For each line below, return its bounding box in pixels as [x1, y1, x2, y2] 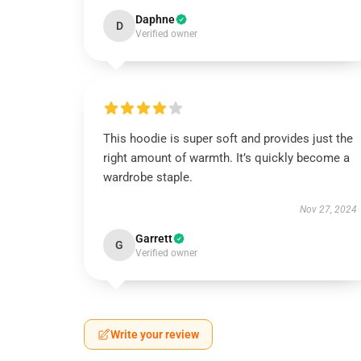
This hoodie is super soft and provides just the [103, 131, 353, 146]
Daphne [135, 13, 175, 26]
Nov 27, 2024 [299, 204, 357, 215]
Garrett [135, 232, 172, 245]
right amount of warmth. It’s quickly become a [103, 151, 350, 165]
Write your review [110, 328, 199, 341]
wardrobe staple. [103, 170, 193, 185]
